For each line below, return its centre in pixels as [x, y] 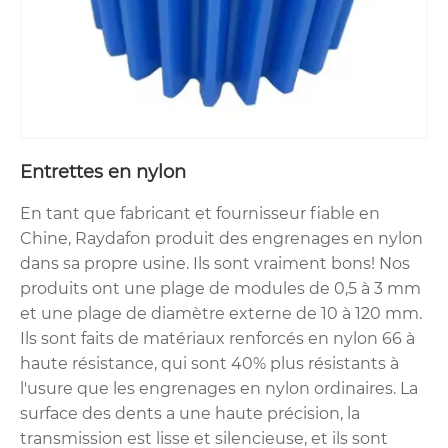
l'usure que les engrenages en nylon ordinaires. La [219, 389]
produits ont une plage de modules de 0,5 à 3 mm [220, 289]
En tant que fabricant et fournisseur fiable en [200, 214]
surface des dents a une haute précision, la [190, 414]
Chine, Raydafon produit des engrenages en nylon [221, 239]
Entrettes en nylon [103, 172]
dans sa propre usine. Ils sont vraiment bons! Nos [215, 264]
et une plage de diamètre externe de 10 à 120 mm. [221, 314]
